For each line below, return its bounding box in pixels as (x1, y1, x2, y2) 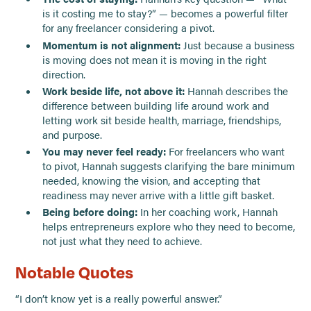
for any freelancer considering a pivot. (42, 21, 215, 35)
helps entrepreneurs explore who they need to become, (42, 219, 295, 234)
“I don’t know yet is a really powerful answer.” (15, 292, 223, 306)
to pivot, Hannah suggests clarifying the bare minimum (42, 158, 295, 173)
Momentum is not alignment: (42, 37, 180, 52)
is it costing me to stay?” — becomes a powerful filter (42, 6, 288, 21)
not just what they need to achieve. (42, 234, 202, 249)
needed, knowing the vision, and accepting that (42, 173, 260, 187)
